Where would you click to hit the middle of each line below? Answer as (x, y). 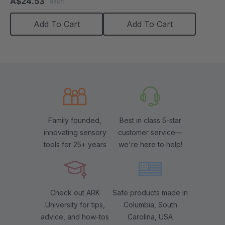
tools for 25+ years (75, 144)
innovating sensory (75, 132)
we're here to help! (150, 144)
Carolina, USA (150, 216)
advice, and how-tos (75, 216)
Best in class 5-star (150, 120)
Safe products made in (150, 192)
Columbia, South (150, 204)
